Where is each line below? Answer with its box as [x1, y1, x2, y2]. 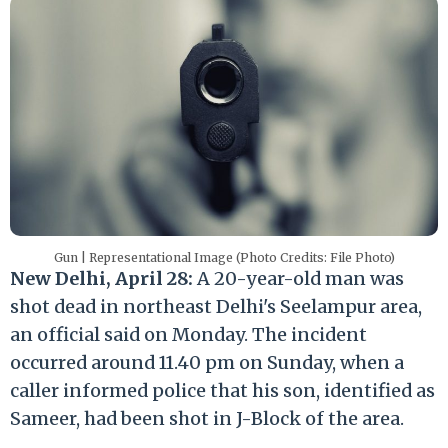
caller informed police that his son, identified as [10, 378, 435, 402]
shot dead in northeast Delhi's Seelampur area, [10, 294, 422, 318]
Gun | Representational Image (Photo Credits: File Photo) [53, 249, 395, 265]
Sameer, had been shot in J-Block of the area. [10, 406, 404, 430]
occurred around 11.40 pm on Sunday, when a [10, 350, 404, 374]
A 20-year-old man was [193, 266, 404, 290]
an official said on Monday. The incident [10, 322, 367, 346]
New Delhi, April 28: [10, 266, 193, 290]
